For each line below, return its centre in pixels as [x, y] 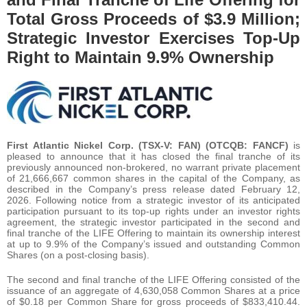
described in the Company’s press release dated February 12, [153, 189]
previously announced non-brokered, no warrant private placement [153, 167]
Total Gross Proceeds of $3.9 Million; [153, 19]
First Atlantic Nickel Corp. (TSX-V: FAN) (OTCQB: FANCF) [150, 145]
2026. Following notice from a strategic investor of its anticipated [153, 200]
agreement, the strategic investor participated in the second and [153, 222]
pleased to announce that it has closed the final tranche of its [153, 156]
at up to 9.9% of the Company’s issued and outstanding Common [153, 244]
